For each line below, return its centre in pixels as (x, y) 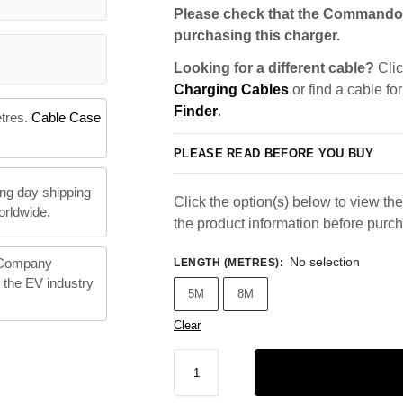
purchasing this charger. (257, 36)
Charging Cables (231, 90)
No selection (324, 262)
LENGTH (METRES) (227, 263)
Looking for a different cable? (274, 68)
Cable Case (66, 118)
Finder (196, 111)
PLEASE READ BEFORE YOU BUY (273, 153)
